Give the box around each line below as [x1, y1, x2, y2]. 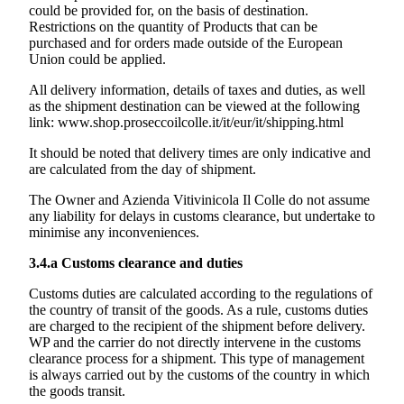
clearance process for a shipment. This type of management [29, 351, 364, 367]
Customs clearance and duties [61, 255, 243, 271]
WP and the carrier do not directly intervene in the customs [29, 335, 361, 351]
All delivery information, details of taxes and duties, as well [29, 82, 365, 98]
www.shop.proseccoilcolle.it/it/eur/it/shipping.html [58, 115, 344, 131]
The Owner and [29, 192, 122, 208]
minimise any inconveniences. [29, 225, 199, 241]
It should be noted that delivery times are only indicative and [29, 145, 371, 161]
